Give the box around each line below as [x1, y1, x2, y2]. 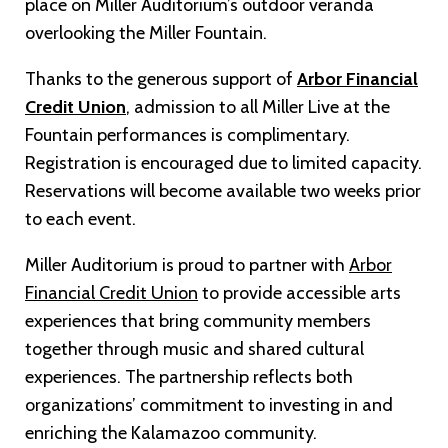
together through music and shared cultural [25, 337, 364, 360]
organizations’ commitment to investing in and [25, 393, 393, 416]
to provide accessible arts [198, 281, 401, 304]
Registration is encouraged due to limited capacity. [25, 151, 422, 174]
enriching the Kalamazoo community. [25, 421, 317, 444]
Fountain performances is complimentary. [25, 123, 350, 146]
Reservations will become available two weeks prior [25, 179, 421, 202]
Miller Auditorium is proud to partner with [25, 253, 349, 276]
